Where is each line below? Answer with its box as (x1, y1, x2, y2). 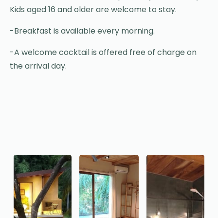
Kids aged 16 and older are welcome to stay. (10, 4, 177, 16)
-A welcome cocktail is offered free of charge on (10, 47, 197, 58)
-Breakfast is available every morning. (10, 25, 155, 37)
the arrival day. (10, 60, 67, 72)
